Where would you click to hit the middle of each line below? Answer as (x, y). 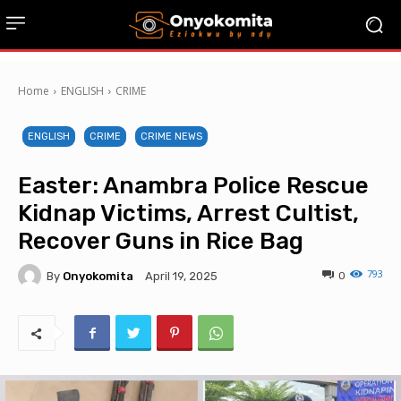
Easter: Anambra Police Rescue (193, 186)
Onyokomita (98, 276)
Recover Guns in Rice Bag (161, 241)
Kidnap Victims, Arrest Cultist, (188, 213)
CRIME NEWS (171, 137)
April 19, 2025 (181, 277)
